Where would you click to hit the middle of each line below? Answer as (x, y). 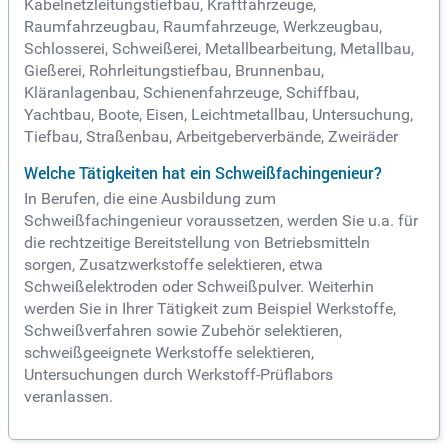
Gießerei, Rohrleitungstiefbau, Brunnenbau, (174, 71)
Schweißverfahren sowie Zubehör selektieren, (183, 331)
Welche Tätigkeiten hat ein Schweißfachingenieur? (203, 173)
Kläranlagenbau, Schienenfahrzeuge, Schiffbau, (191, 93)
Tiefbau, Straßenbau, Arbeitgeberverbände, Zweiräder (211, 137)
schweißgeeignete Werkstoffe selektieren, (169, 353)
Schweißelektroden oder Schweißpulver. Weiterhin (199, 287)
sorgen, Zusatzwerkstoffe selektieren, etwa (173, 265)
